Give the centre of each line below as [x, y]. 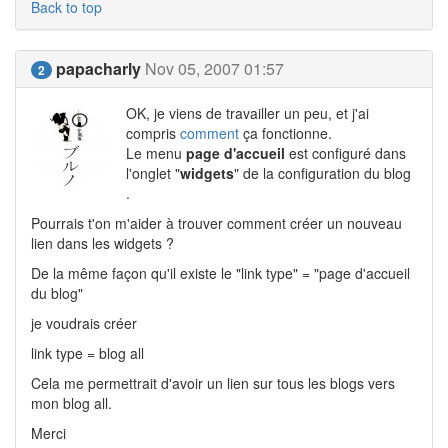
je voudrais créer [84, 323]
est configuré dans [345, 153]
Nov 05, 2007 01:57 [214, 68]
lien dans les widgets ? [102, 243]
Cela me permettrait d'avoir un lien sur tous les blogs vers [213, 383]
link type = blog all [87, 353]
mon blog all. [71, 403]
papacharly [98, 68]
